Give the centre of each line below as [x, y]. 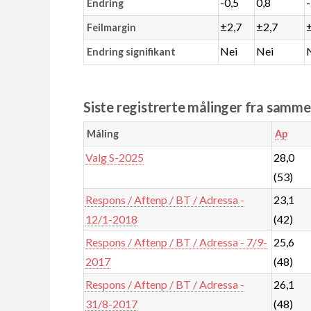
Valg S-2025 [115, 157]
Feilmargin [111, 27]
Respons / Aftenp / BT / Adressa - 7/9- [177, 242]
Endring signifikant [131, 51]
